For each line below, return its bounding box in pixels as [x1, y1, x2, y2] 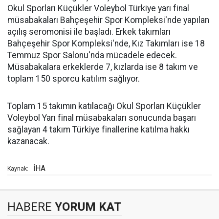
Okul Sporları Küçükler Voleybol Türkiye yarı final [7, 3, 189, 13]
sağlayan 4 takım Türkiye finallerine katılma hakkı [7, 125, 190, 134]
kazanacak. [7, 136, 49, 146]
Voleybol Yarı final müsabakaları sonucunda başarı [7, 113, 196, 123]
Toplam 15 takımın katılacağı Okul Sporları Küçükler [7, 101, 201, 111]
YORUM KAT [52, 200, 122, 214]
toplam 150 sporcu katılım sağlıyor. [7, 74, 140, 84]
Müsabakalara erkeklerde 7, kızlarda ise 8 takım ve [7, 62, 198, 72]
